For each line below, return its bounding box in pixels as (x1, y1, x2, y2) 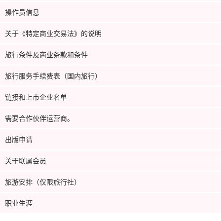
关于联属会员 (5, 155, 46, 165)
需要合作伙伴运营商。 (5, 112, 74, 123)
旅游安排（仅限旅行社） (5, 176, 81, 186)
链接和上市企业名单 (5, 91, 67, 102)
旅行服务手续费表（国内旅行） (5, 70, 102, 80)
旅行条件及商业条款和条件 (5, 49, 88, 59)
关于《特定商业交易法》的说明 (5, 28, 102, 38)
